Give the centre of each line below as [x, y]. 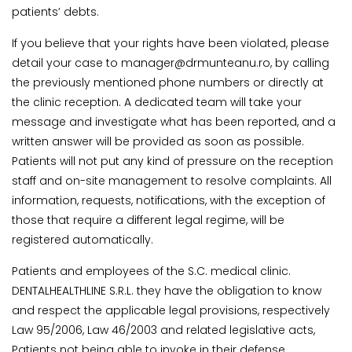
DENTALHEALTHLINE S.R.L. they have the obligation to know [167, 291]
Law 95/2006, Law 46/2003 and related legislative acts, [163, 330]
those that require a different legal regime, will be [148, 220]
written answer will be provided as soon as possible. [158, 142]
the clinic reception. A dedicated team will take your [157, 103]
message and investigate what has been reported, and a [174, 122]
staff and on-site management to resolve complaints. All [172, 181]
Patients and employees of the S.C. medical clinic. [151, 271]
